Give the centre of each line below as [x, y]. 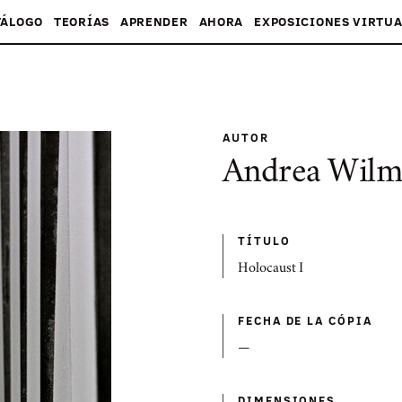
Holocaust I [271, 269]
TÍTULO [264, 240]
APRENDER [154, 21]
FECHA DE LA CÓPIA [305, 320]
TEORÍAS [81, 21]
